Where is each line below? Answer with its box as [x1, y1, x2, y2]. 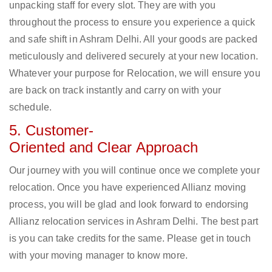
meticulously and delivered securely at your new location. [9, 51, 258, 62]
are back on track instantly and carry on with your [9, 85, 222, 96]
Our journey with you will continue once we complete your [9, 165, 260, 176]
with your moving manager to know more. [9, 250, 188, 261]
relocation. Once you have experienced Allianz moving [9, 182, 246, 193]
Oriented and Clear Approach [9, 139, 198, 156]
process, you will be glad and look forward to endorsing [9, 199, 249, 210]
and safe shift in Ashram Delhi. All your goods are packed [9, 34, 257, 45]
